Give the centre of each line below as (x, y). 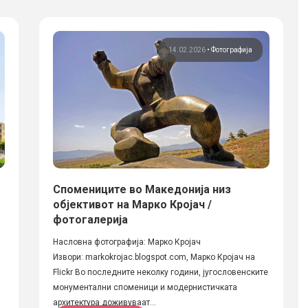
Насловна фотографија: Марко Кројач (126, 242)
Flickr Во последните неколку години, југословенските (160, 272)
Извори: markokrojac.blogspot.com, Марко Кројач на (154, 257)
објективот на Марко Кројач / (132, 205)
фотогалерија (90, 220)
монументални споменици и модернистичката (145, 287)
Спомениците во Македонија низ (142, 189)
